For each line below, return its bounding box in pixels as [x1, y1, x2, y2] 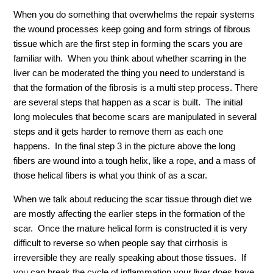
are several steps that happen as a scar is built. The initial [13, 97, 243, 108]
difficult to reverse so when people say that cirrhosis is [13, 238, 229, 249]
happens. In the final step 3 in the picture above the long [13, 141, 236, 152]
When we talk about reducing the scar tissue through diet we [13, 194, 252, 205]
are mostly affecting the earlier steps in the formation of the [13, 208, 246, 219]
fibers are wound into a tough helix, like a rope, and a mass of [13, 155, 256, 166]
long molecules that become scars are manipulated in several [13, 112, 257, 122]
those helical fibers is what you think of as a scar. [13, 170, 208, 181]
